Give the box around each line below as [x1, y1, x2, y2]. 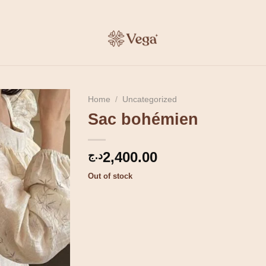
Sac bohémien [88, 109, 199, 128]
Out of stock [88, 171, 133, 180]
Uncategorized [122, 95, 178, 104]
